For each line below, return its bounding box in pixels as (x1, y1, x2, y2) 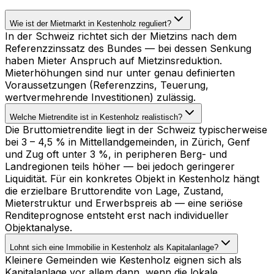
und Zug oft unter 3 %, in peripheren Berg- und (5, 147, 227, 160)
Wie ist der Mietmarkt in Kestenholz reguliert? (10, 18, 171, 28)
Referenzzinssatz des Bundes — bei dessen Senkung (5, 42, 251, 54)
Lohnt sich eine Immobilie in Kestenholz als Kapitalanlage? (10, 242, 218, 252)
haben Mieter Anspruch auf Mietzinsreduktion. (5, 54, 222, 67)
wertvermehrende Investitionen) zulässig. (5, 91, 196, 103)
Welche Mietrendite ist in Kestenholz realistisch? (10, 112, 182, 122)
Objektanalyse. (5, 221, 72, 234)
